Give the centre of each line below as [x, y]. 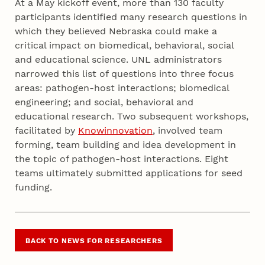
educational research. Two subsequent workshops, [132, 117]
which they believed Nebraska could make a [116, 31]
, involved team [188, 131]
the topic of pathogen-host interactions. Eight [122, 159]
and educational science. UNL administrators [119, 60]
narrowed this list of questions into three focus [125, 74]
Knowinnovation [116, 131]
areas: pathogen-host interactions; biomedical [122, 88]
